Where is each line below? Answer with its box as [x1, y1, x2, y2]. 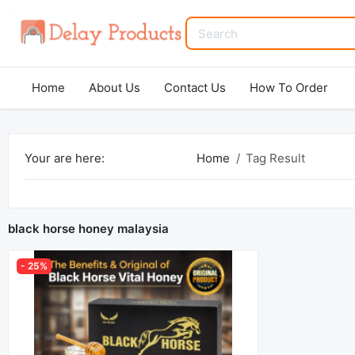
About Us [89, 80, 140, 95]
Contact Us [164, 80, 226, 95]
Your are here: [25, 151, 105, 166]
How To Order [250, 80, 328, 95]
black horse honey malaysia [8, 221, 169, 236]
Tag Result [246, 151, 305, 166]
